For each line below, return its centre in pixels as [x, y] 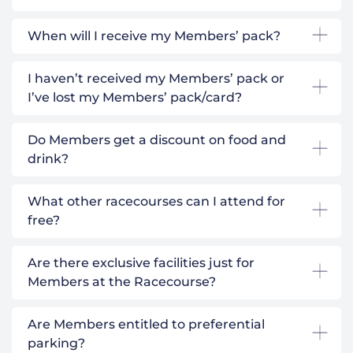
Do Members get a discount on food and [157, 139]
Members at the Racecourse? [122, 281]
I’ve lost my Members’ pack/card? [135, 97]
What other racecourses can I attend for [156, 201]
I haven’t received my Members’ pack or [156, 78]
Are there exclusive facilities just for [141, 262]
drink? [48, 158]
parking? [56, 343]
